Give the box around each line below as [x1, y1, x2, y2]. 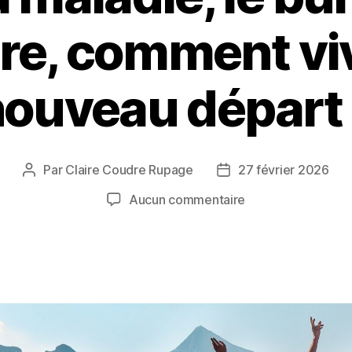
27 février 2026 [237, 161, 329, 178]
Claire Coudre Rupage [65, 161, 193, 178]
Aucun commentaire [128, 191, 246, 207]
